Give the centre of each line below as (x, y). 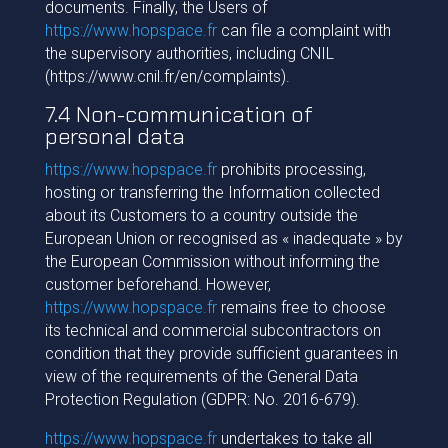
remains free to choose (301, 307)
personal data (114, 136)
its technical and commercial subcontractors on (212, 330)
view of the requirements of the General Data (201, 376)
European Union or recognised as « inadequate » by (223, 238)
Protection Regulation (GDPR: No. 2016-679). (202, 399)
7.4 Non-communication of (178, 114)
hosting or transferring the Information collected (212, 192)
